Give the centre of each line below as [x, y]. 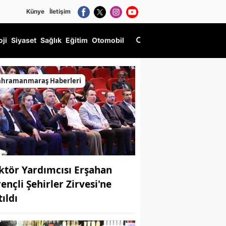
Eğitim [77, 40]
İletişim [60, 11]
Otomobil [108, 40]
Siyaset [24, 40]
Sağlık [51, 40]
